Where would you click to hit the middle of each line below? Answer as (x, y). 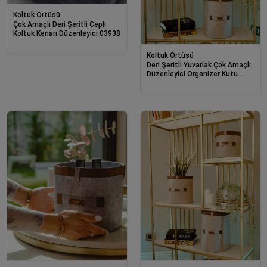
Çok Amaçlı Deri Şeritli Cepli (59, 25)
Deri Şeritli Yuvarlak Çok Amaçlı (198, 65)
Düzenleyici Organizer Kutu (192, 74)
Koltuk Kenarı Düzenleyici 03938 (66, 34)
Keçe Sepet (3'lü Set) (182, 83)
